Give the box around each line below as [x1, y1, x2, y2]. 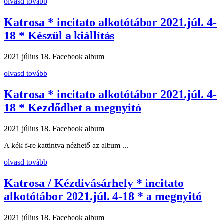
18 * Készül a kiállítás [4, 29, 114, 42]
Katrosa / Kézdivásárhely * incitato [4, 176, 184, 189]
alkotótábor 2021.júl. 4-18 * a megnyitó [4, 189, 202, 203]
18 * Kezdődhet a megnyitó [4, 101, 141, 114]
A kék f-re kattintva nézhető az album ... [4, 141, 128, 149]
